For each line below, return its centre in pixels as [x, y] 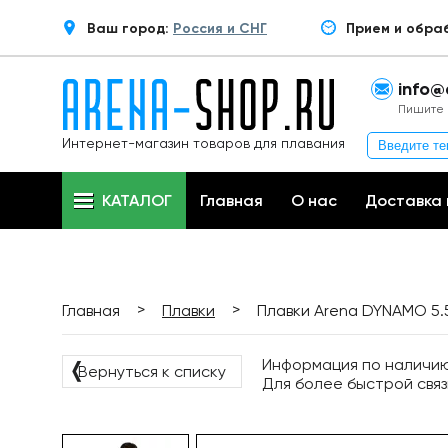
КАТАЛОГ [137, 200]
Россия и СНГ [220, 28]
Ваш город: [130, 28]
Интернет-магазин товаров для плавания [203, 143]
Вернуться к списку [152, 371]
